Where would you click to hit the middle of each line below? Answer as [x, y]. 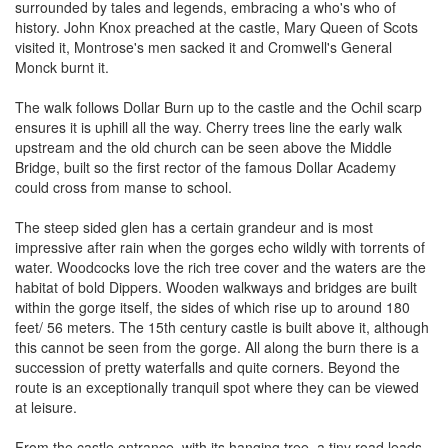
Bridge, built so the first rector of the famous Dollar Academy [205, 167]
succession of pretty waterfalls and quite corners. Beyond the [207, 367]
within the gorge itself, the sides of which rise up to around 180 [212, 307]
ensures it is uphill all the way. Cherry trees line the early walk [208, 127]
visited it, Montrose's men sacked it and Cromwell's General [203, 47]
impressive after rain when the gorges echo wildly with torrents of [220, 247]
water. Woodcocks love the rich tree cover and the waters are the [220, 267]
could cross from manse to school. [123, 187]
